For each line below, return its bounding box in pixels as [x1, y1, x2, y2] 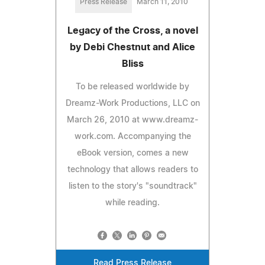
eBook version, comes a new [76, 148, 189, 157]
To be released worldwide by [76, 82, 189, 91]
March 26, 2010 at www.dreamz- [67, 115, 198, 124]
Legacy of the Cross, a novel [67, 25, 198, 35]
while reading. [105, 198, 160, 207]
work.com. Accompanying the [74, 132, 191, 141]
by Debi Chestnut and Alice [70, 42, 195, 52]
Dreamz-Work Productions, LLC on [65, 99, 200, 108]
